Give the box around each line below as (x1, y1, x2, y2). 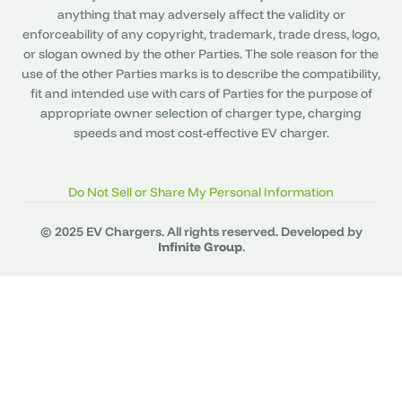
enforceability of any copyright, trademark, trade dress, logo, (22, 25, 380, 42)
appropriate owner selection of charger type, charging (40, 104, 362, 121)
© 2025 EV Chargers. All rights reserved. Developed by (39, 223, 363, 240)
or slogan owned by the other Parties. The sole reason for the (23, 45, 379, 62)
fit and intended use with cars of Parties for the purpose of (30, 84, 372, 101)
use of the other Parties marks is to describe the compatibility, (22, 65, 380, 82)
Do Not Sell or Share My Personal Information (68, 183, 334, 200)
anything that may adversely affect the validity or (57, 5, 345, 22)
